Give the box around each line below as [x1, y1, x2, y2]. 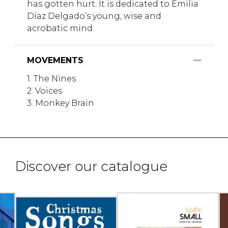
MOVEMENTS [27, 55, 83, 66]
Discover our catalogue [15, 158, 167, 175]
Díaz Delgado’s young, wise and [27, 11, 161, 21]
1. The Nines [27, 74, 76, 84]
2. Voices [27, 86, 62, 96]
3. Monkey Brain [27, 98, 94, 108]
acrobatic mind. [27, 23, 94, 34]
